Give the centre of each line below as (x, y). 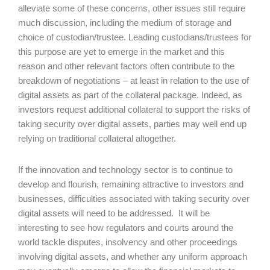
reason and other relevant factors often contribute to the (126, 66)
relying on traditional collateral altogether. (97, 138)
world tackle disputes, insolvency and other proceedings (128, 242)
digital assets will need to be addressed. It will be (114, 213)
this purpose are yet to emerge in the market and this (121, 52)
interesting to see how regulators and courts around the (126, 228)
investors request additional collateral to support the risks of (134, 109)
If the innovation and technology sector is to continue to (125, 170)
